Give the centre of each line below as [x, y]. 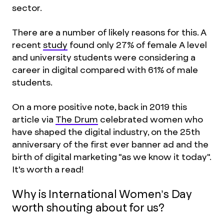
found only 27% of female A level [137, 45]
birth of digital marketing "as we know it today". [111, 157]
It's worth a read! [48, 169]
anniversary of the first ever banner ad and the [110, 144]
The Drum [77, 119]
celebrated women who [150, 119]
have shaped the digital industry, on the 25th [106, 132]
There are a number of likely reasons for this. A [109, 32]
